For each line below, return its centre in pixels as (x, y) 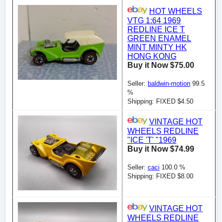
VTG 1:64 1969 (154, 20)
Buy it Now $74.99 (161, 149)
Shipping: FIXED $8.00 (160, 176)
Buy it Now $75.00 (161, 65)
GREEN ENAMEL (159, 38)
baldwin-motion (169, 83)
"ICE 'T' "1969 (152, 140)
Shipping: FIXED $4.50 (160, 101)
